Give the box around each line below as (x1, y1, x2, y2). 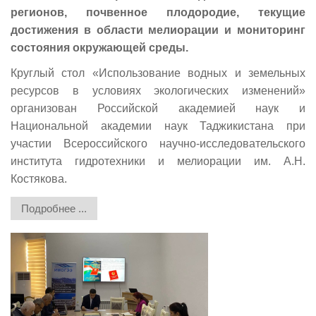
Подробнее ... (21, 202, 87, 214)
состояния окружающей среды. (11, 41, 188, 54)
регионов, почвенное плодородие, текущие (11, 6, 305, 18)
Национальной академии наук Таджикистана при (11, 119, 305, 132)
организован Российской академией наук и (11, 102, 305, 114)
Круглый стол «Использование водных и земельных (11, 66, 305, 79)
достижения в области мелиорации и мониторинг (11, 23, 305, 36)
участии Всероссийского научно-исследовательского (11, 137, 305, 150)
